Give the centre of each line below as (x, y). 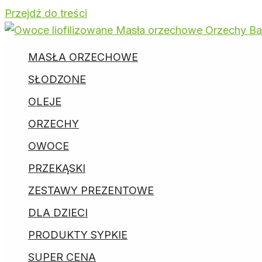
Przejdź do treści (46, 13)
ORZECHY (54, 124)
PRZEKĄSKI (57, 168)
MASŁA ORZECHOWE (83, 57)
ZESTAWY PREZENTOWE (91, 190)
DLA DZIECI (58, 213)
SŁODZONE (57, 79)
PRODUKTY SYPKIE (78, 235)
